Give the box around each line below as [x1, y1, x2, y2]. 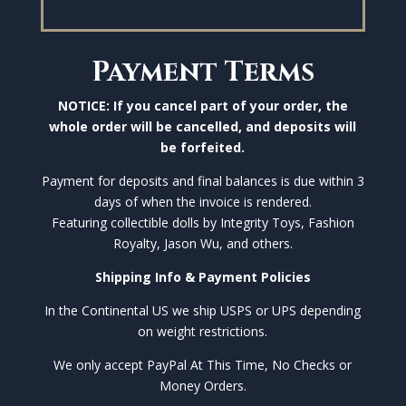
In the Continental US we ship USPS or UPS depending [44, 301, 362, 319]
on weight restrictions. [138, 322, 268, 340]
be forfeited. [160, 138, 246, 156]
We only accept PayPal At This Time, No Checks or [53, 355, 353, 373]
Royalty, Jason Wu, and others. [112, 234, 293, 252]
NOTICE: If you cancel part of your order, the [57, 96, 348, 114]
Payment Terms [91, 53, 314, 91]
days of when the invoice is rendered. [93, 192, 312, 210]
